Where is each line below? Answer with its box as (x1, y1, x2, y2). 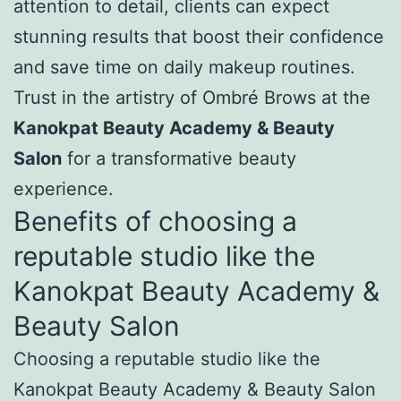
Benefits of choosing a (13, 204, 297, 237)
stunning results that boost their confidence (13, 25, 384, 47)
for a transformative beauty (62, 147, 296, 169)
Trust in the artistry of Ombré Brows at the (13, 86, 371, 108)
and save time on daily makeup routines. (13, 55, 355, 78)
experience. (13, 177, 114, 200)
